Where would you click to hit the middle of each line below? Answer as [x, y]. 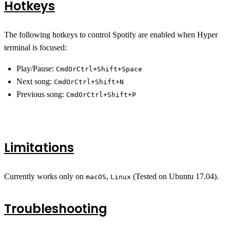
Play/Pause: [36, 69]
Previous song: [41, 94]
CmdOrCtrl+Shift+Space [99, 69]
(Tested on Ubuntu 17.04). [175, 176]
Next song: [35, 81]
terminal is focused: [35, 47]
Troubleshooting [56, 209]
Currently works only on [45, 176]
